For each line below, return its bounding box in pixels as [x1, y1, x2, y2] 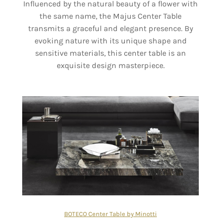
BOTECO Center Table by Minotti [64, 210, 157, 218]
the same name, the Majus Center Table [39, 11, 182, 21]
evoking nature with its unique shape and [34, 36, 187, 45]
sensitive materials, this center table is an [35, 48, 186, 58]
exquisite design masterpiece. [56, 60, 165, 70]
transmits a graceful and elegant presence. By [28, 23, 193, 33]
